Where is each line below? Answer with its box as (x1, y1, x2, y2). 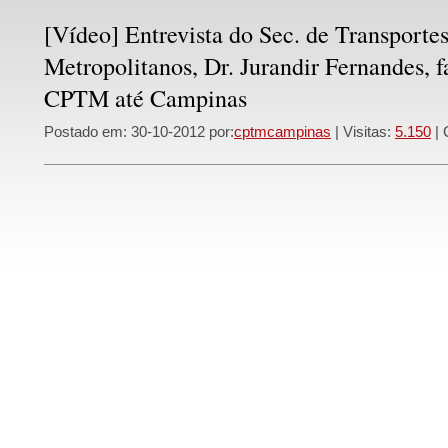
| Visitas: (331, 123, 395, 140)
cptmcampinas (234, 123, 331, 140)
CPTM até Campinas (44, 82, 247, 114)
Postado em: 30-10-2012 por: (44, 123, 234, 140)
